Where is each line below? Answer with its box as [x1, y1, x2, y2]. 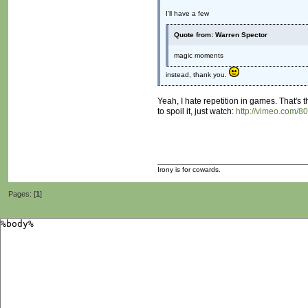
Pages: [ [8, 190, 36, 199]
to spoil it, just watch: [157, 107, 236, 117]
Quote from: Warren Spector [174, 31, 267, 39]
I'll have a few [166, 10, 209, 18]
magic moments [174, 52, 223, 60]
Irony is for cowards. [157, 166, 221, 174]
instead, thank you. [166, 71, 229, 79]
